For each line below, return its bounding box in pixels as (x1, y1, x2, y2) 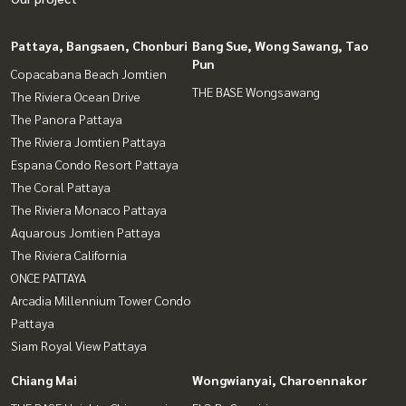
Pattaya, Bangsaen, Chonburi (11, 36, 188, 53)
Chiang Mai (11, 371, 77, 388)
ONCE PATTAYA (11, 268, 86, 285)
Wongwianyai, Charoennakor (192, 371, 367, 388)
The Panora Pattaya (11, 110, 122, 127)
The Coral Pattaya (11, 178, 111, 195)
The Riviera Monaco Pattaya (11, 200, 167, 217)
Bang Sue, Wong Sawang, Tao (192, 36, 369, 53)
